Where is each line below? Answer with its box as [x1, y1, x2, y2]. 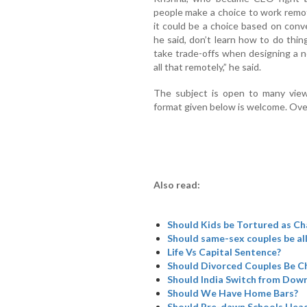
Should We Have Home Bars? [167, 286, 298, 299]
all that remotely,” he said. [153, 60, 261, 73]
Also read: [153, 178, 200, 191]
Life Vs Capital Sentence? [167, 245, 281, 258]
